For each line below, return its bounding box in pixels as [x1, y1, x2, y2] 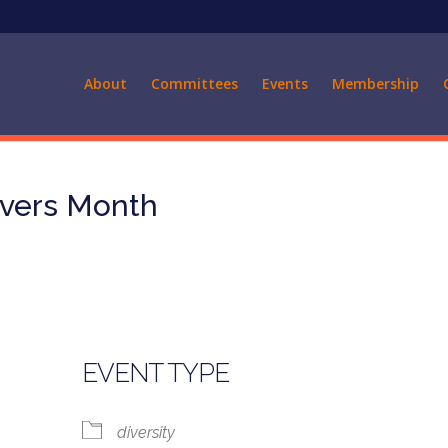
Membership [331, 73, 419, 93]
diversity [117, 423, 176, 442]
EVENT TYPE [82, 358, 230, 388]
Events [261, 73, 308, 93]
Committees [150, 73, 238, 93]
